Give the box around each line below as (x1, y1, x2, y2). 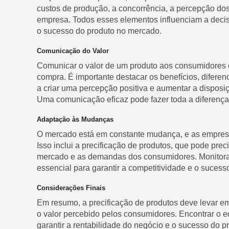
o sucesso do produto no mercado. (37, 27, 162, 35)
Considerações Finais (37, 184, 105, 192)
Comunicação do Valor (37, 47, 109, 55)
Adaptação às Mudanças (37, 116, 113, 123)
